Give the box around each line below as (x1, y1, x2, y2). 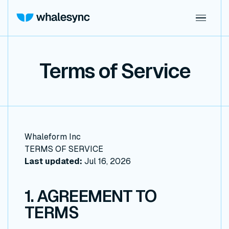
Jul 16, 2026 (82, 156, 131, 167)
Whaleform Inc (25, 132, 81, 142)
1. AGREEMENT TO (25, 187, 156, 206)
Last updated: (25, 156, 82, 167)
